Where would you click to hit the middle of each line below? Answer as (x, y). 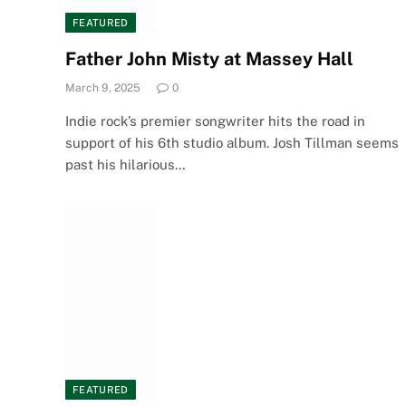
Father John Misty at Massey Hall (209, 58)
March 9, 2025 (103, 87)
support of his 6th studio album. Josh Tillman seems (232, 142)
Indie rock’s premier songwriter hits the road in (215, 121)
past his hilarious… (126, 164)
